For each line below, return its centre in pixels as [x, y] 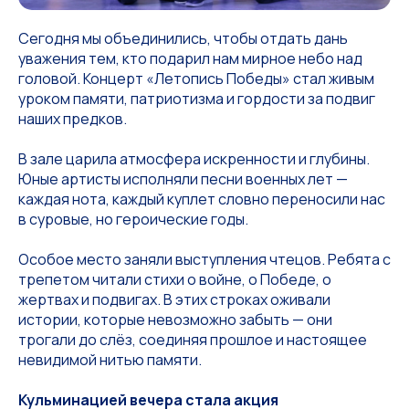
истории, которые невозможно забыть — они [175, 320]
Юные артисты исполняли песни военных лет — [183, 179]
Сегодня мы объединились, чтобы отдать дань [183, 38]
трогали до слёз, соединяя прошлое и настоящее [193, 340]
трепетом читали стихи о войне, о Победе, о [175, 279]
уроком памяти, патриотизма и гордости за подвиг [197, 99]
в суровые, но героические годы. [133, 219]
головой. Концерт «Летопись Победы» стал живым [196, 79]
